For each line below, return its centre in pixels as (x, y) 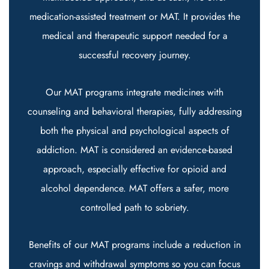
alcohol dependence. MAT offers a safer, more (134, 188)
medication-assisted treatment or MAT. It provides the (134, 17)
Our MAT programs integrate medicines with (134, 92)
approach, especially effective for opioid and (134, 169)
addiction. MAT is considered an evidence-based (134, 150)
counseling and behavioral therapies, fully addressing (134, 111)
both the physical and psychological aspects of (134, 131)
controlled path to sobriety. (134, 207)
